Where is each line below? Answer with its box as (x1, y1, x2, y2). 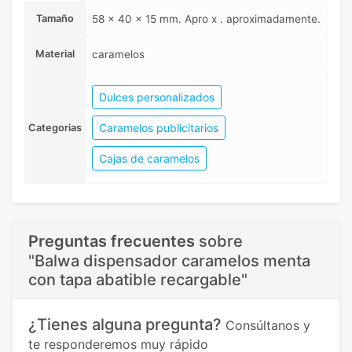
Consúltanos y (225, 317, 310, 333)
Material (35, 48, 75, 60)
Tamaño (36, 13, 74, 24)
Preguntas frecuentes (28, 232, 195, 251)
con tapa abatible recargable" (28, 270, 247, 289)
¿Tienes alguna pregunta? (28, 315, 225, 334)
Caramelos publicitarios (99, 121, 218, 134)
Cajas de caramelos (99, 152, 200, 165)
